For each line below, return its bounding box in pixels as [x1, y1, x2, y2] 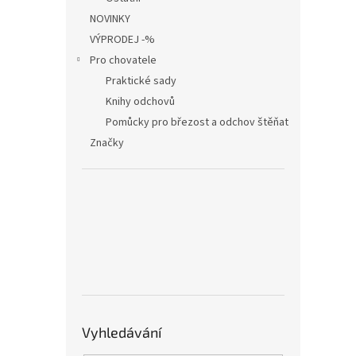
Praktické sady [106, 73, 176, 89]
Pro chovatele [90, 52, 157, 68]
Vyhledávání [82, 323, 161, 341]
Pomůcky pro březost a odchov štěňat [106, 114, 288, 130]
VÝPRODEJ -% [90, 32, 155, 48]
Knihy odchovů [106, 94, 175, 110]
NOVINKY [90, 11, 130, 27]
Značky [90, 135, 124, 151]
